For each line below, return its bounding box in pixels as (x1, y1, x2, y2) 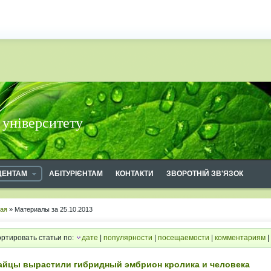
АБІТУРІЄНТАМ (49, 169, 103, 178)
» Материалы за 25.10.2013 (7, 206, 93, 213)
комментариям (215, 233, 266, 242)
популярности (103, 233, 152, 242)
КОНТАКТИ (116, 169, 154, 178)
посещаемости (158, 233, 209, 242)
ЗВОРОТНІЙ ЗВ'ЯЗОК (166, 169, 243, 178)
